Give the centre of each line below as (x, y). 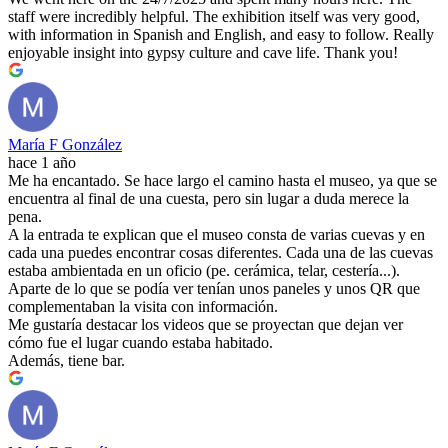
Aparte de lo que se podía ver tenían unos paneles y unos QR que (214, 289)
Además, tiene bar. (66, 361)
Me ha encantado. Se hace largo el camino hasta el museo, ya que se (222, 181)
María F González (65, 145)
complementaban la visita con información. (143, 307)
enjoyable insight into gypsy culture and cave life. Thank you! (203, 53)
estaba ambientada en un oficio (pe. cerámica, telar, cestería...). (204, 271)
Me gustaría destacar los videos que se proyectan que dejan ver (205, 325)
